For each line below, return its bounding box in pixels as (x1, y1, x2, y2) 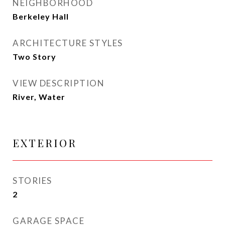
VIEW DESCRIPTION (13, 78, 104, 89)
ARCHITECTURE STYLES (13, 38, 123, 49)
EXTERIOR (13, 136, 77, 150)
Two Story (13, 52, 56, 62)
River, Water (13, 92, 65, 102)
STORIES (13, 175, 52, 186)
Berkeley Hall (13, 12, 69, 22)
